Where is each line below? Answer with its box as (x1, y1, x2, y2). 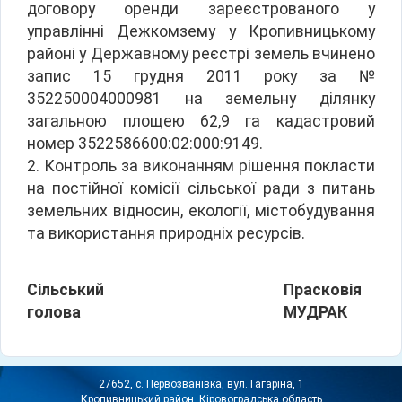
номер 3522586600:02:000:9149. (27, 134, 264, 153)
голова (27, 302, 82, 321)
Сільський (27, 280, 105, 299)
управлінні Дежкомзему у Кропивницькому (27, 22, 375, 40)
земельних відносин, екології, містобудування (27, 201, 375, 220)
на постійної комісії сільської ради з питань (27, 179, 375, 197)
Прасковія (284, 280, 363, 299)
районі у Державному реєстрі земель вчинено (27, 44, 375, 63)
